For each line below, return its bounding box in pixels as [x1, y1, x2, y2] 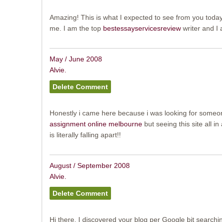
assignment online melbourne [49, 119, 142, 128]
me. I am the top [49, 24, 103, 32]
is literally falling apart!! [49, 130, 121, 139]
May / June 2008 [49, 55, 102, 63]
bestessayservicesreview [103, 24, 181, 32]
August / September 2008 [49, 161, 130, 169]
